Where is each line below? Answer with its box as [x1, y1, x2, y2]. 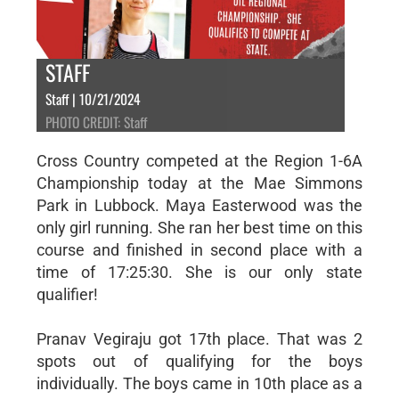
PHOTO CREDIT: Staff [45, 110, 147, 133]
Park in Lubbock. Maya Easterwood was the [36, 195, 363, 215]
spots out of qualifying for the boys [36, 351, 363, 370]
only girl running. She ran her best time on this [36, 217, 363, 237]
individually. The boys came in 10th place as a [36, 373, 363, 393]
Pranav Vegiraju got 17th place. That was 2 [36, 329, 363, 348]
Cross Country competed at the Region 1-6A [36, 151, 363, 170]
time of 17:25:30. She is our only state [36, 262, 363, 281]
